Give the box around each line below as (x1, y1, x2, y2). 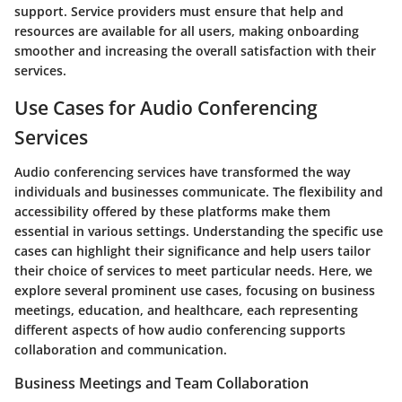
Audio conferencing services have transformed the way (14, 162, 351, 180)
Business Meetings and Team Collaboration (14, 372, 309, 393)
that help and (260, 3, 344, 21)
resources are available (14, 22, 155, 40)
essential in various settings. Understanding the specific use (14, 222, 383, 240)
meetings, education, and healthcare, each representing (14, 301, 358, 319)
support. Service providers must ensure (14, 3, 260, 21)
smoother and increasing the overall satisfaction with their (14, 42, 376, 60)
